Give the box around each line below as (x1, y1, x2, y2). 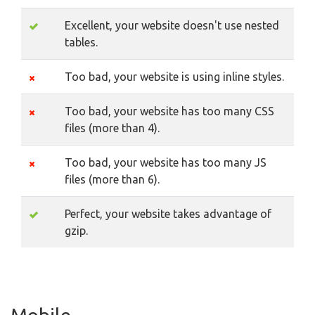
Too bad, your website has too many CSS (65, 105, 274, 118)
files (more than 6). (65, 173, 160, 186)
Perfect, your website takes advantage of (65, 207, 271, 221)
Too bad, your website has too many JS (65, 156, 266, 169)
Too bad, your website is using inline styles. (65, 70, 284, 84)
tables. (65, 36, 98, 49)
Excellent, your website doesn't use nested (65, 19, 279, 32)
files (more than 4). (65, 122, 160, 135)
